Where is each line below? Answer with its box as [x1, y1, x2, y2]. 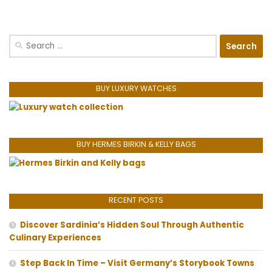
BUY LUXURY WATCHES [95, 83, 177, 94]
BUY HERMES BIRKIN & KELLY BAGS [76, 139, 196, 150]
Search [8, 35, 37, 47]
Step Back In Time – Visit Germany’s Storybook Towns [20, 257, 254, 270]
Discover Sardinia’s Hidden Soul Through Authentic [20, 219, 244, 231]
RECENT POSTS [109, 195, 163, 206]
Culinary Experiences [9, 232, 101, 244]
